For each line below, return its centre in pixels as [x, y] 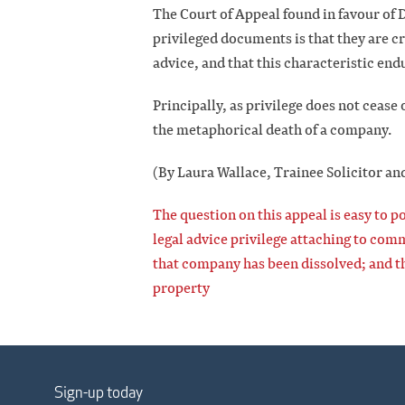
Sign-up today [99, 393]
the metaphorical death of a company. [272, 130]
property [181, 288]
